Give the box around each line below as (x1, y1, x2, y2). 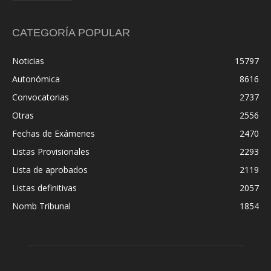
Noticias (12, 55, 44, 67)
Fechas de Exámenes (12, 128, 95, 139)
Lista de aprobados (12, 164, 88, 175)
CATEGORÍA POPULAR (12, 27, 130, 39)
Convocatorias (12, 91, 69, 103)
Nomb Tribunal (12, 200, 71, 212)
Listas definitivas (12, 182, 77, 194)
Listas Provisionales (12, 146, 90, 157)
